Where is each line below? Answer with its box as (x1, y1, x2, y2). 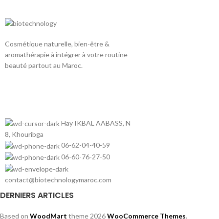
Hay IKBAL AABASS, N (61, 118, 131, 127)
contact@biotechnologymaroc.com (5, 175, 111, 184)
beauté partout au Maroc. (5, 61, 83, 69)
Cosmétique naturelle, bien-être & (5, 39, 109, 48)
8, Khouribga (5, 130, 44, 139)
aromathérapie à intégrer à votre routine (5, 50, 128, 59)
